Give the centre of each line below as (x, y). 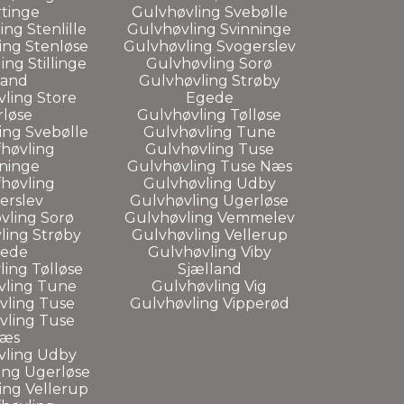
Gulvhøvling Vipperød (209, 303)
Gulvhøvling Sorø (209, 63)
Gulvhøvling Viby (209, 252)
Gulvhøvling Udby (209, 183)
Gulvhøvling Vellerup (209, 234)
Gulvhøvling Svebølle (209, 12)
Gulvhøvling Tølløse (209, 115)
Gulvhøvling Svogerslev (209, 46)
